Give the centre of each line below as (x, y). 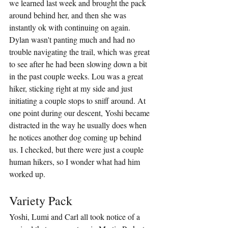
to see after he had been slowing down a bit (79, 64)
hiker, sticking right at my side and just (72, 89)
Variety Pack (41, 201)
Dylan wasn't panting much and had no (73, 40)
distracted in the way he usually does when (79, 125)
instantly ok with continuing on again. (71, 27)
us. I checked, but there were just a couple (77, 150)
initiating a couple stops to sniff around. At (78, 101)
